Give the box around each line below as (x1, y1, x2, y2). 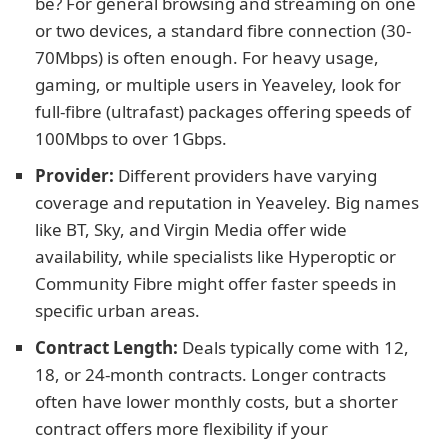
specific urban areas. (35, 299, 200, 322)
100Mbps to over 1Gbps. (35, 127, 227, 150)
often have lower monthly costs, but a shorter (35, 390, 398, 413)
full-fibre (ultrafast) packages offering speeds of (35, 100, 411, 123)
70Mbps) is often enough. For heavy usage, (35, 46, 379, 69)
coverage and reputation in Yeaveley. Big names (35, 191, 419, 214)
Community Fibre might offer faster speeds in (35, 272, 397, 295)
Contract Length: (35, 336, 178, 359)
